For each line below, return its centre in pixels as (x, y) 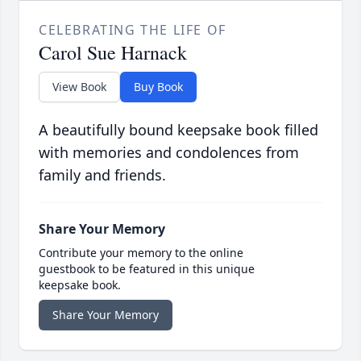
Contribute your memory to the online (141, 253)
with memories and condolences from (169, 153)
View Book (79, 87)
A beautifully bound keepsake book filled (178, 130)
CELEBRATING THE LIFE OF (133, 30)
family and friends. (102, 175)
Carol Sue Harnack (113, 53)
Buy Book (158, 87)
